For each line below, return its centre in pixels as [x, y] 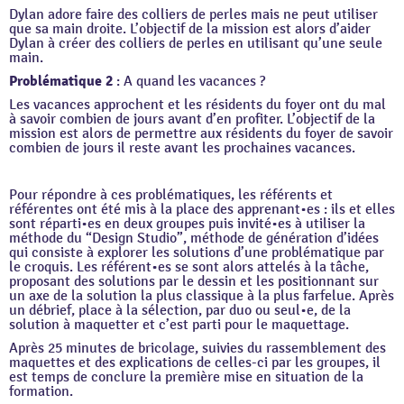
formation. [41, 391]
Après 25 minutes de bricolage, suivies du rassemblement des [197, 348]
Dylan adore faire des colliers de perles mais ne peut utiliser [193, 14]
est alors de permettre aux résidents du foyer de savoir [225, 133]
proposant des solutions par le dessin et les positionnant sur [194, 281]
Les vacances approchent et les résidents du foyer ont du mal [197, 105]
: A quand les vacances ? [189, 81]
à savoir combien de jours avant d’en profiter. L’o [156, 119]
